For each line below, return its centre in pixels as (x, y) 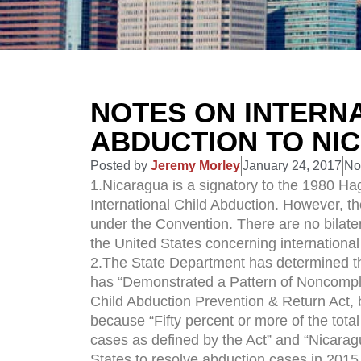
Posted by (119, 166)
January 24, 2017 (292, 166)
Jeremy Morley (195, 166)
